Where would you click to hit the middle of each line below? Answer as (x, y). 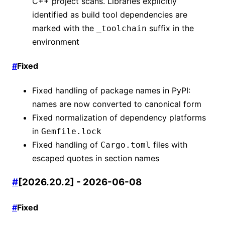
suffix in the (170, 28)
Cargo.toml (126, 145)
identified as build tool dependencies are (110, 15)
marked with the (64, 28)
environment (56, 42)
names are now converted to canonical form (117, 104)
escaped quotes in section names (96, 158)
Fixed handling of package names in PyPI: (111, 90)
